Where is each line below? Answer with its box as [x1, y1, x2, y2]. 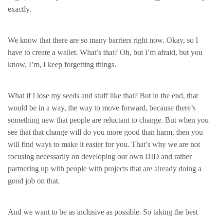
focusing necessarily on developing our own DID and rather [8, 152, 192, 161]
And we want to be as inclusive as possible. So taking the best [8, 208, 198, 216]
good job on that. [8, 177, 60, 185]
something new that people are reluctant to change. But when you [8, 116, 209, 124]
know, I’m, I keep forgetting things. [8, 60, 116, 69]
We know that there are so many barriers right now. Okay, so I [8, 36, 198, 44]
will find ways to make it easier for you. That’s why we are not [8, 140, 200, 148]
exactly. [8, 5, 31, 13]
